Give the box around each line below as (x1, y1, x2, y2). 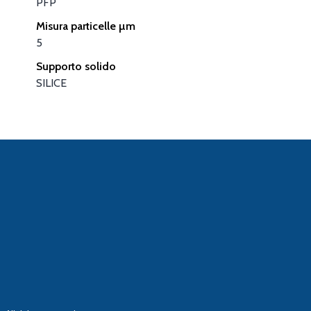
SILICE (35, 76, 67, 90)
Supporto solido (35, 59, 116, 73)
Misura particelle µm (35, 19, 135, 33)
